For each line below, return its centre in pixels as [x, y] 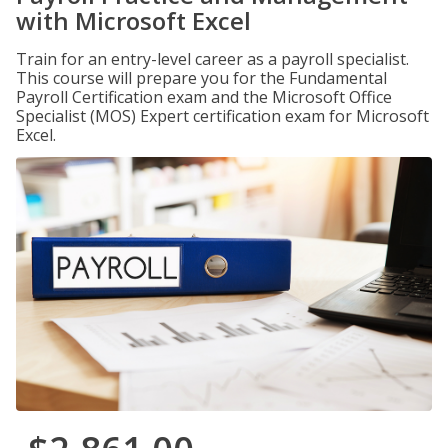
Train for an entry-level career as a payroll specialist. [212, 59]
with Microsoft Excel [133, 20]
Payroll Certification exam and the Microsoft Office [204, 97]
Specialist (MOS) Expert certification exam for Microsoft [222, 116]
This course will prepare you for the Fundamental [201, 78]
